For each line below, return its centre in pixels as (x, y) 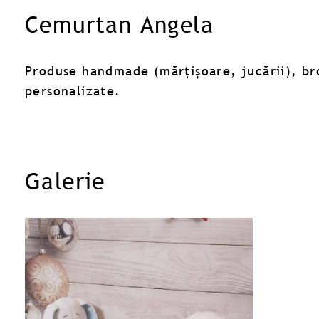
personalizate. (73, 90)
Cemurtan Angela (119, 24)
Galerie (65, 181)
